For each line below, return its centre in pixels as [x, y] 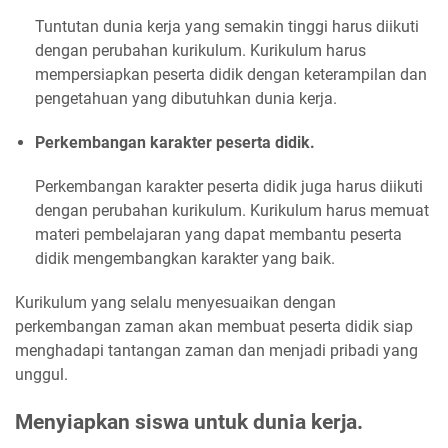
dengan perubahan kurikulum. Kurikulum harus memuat [232, 211]
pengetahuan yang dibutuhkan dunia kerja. [186, 99]
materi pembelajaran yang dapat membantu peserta [218, 235]
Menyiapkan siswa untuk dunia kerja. [189, 422]
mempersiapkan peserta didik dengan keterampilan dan [231, 75]
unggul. [41, 375]
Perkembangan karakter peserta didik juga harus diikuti [229, 187]
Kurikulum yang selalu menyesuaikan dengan [175, 303]
